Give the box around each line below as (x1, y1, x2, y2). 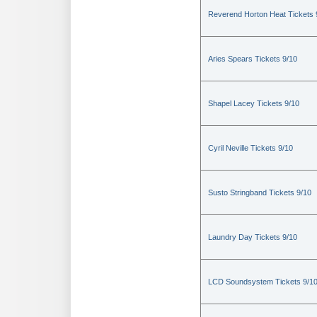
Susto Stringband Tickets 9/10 (208, 188, 311, 197)
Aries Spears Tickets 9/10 (208, 54, 297, 64)
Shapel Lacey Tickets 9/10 (208, 99, 299, 108)
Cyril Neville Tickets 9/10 (208, 144, 293, 153)
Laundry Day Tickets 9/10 (208, 233, 297, 242)
